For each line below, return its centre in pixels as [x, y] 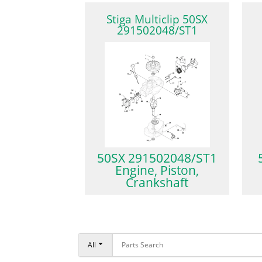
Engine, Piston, [157, 170]
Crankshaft [157, 183]
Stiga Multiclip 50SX [157, 20]
